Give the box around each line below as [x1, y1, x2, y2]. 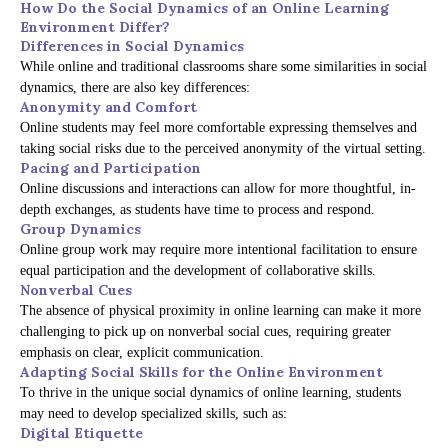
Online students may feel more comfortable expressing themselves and [20, 120, 417, 136]
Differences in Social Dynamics [20, 37, 244, 56]
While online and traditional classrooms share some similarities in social [20, 59, 427, 75]
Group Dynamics [20, 220, 141, 239]
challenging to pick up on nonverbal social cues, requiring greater [20, 324, 391, 340]
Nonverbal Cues [20, 281, 132, 300]
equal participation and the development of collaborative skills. [20, 263, 376, 279]
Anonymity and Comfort [20, 98, 197, 117]
